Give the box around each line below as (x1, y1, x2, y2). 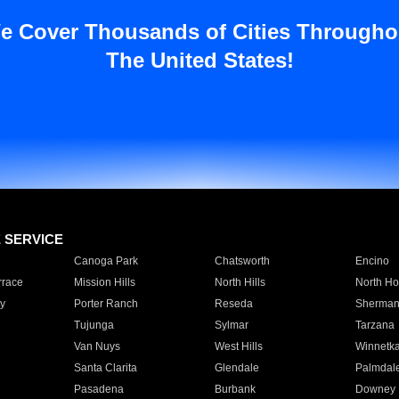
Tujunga (73, 319, 114, 331)
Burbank (214, 383, 256, 395)
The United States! (105, 48, 294, 72)
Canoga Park (73, 255, 138, 267)
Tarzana (354, 319, 395, 331)
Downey (354, 383, 395, 395)
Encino (354, 255, 389, 267)
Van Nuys (73, 340, 120, 353)
